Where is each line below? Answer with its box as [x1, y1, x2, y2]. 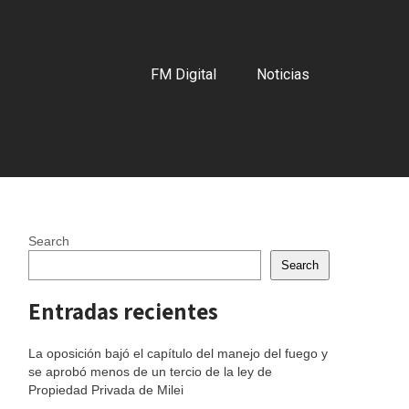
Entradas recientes [28, 296, 218, 326]
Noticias [257, 66, 309, 83]
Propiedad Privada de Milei [28, 383, 184, 397]
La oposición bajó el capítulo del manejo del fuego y [28, 346, 328, 361]
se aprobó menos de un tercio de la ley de [28, 364, 272, 379]
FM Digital [151, 66, 216, 83]
